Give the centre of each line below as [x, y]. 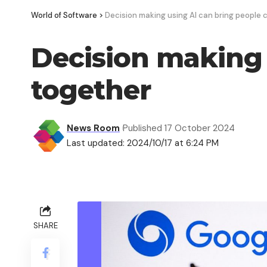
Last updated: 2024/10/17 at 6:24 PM [143, 143]
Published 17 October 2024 [178, 128]
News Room [93, 128]
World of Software [64, 15]
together [91, 89]
